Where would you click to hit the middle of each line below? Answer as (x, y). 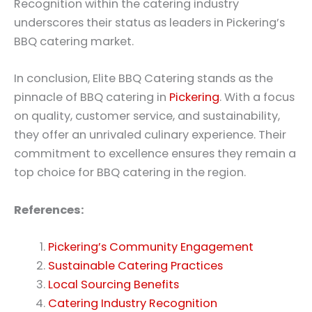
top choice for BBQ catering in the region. (130, 173)
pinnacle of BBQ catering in (92, 97)
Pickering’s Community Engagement (151, 247)
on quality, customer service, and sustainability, (147, 116)
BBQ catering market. (74, 42)
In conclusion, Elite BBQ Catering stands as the (143, 79)
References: (49, 210)
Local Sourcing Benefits (114, 284)
